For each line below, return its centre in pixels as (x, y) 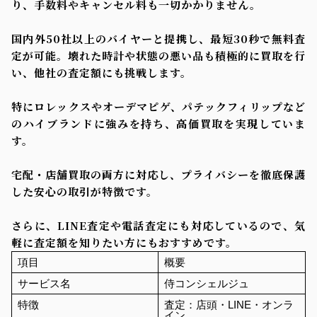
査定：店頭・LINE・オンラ (229, 304)
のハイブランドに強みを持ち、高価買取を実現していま (158, 123)
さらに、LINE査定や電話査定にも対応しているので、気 (158, 225)
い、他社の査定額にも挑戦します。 (102, 72)
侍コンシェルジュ (206, 283)
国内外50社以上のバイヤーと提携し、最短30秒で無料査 (158, 38)
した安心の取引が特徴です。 (85, 191)
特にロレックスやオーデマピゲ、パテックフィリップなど (158, 106)
